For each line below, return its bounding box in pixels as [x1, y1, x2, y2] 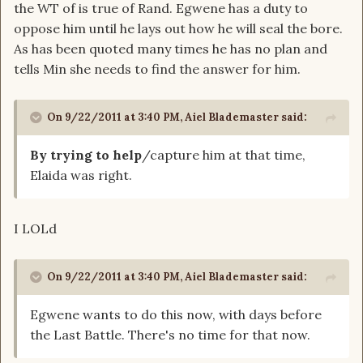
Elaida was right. [30, 167, 132, 184]
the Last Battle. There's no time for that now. [30, 327, 310, 344]
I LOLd [14, 220, 57, 237]
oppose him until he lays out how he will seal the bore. [14, 20, 343, 37]
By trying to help [30, 147, 142, 164]
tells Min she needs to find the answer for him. [14, 61, 301, 78]
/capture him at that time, [142, 147, 305, 164]
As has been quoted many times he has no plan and [14, 41, 327, 58]
